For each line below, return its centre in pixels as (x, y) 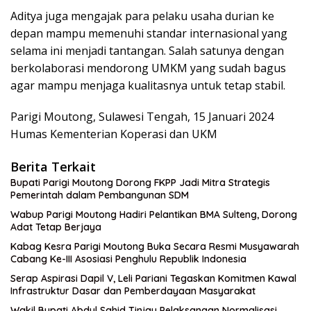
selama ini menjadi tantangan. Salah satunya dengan (147, 51)
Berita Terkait (53, 167)
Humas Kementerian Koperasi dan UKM (114, 134)
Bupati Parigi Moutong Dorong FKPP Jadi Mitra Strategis (140, 183)
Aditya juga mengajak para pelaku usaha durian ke (142, 16)
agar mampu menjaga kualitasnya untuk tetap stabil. (148, 86)
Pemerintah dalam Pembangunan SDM (100, 195)
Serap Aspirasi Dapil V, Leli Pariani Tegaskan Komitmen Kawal (153, 279)
